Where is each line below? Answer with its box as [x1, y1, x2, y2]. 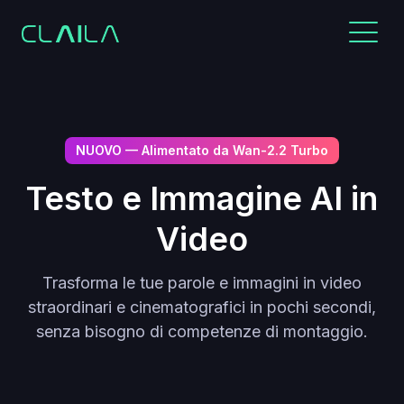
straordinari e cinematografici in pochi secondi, [28, 298, 376, 317]
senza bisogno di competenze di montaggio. [36, 322, 368, 341]
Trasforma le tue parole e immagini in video [42, 273, 362, 292]
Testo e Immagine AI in [26, 179, 378, 218]
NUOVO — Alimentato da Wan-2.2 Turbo [76, 142, 328, 158]
